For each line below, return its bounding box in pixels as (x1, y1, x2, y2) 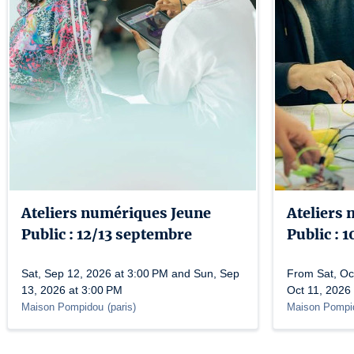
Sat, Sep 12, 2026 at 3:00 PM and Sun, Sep (21, 267, 239, 280)
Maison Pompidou (21, 301, 104, 313)
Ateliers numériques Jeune (21, 204, 211, 222)
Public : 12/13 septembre (21, 225, 192, 243)
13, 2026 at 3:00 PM (21, 284, 122, 296)
